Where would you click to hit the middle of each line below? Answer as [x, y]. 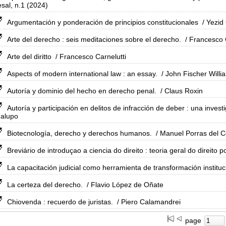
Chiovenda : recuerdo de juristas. [60, 202]
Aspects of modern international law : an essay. [82, 74]
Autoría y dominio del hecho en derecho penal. [82, 91]
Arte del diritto [29, 56]
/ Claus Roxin [181, 91]
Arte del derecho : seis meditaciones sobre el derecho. [94, 39]
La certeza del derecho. [45, 185]
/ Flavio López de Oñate [124, 185]
